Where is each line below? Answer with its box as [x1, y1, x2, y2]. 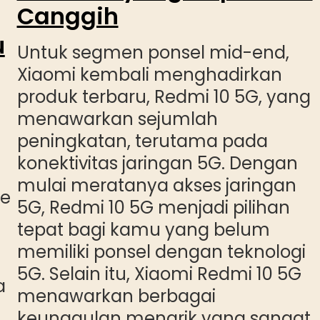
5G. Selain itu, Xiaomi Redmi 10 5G [16, 262, 301, 286]
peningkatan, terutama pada [16, 129, 268, 154]
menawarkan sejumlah [16, 107, 218, 131]
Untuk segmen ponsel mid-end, [16, 41, 289, 65]
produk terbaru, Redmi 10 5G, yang [16, 85, 311, 109]
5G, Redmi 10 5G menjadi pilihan [16, 196, 290, 220]
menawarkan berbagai [16, 284, 216, 309]
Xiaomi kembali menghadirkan [16, 63, 282, 87]
